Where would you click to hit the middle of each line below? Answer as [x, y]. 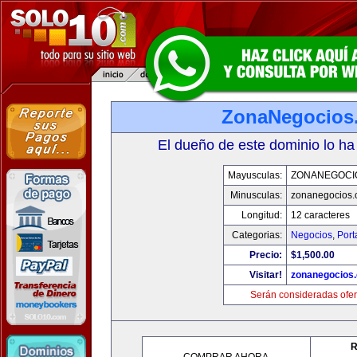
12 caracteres [320, 215]
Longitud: [261, 215]
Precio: [265, 255]
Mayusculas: [255, 175]
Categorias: [257, 235]
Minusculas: [256, 195]
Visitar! [265, 275]
